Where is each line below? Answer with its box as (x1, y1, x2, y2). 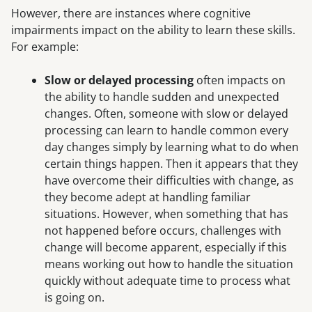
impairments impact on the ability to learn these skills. (11, 22, 295, 38)
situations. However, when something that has (45, 206, 288, 222)
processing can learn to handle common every (45, 123, 288, 139)
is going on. (45, 290, 104, 306)
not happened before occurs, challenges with (45, 223, 281, 239)
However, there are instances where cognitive (11, 6, 251, 22)
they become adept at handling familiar (45, 189, 251, 205)
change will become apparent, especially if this (45, 240, 287, 256)
